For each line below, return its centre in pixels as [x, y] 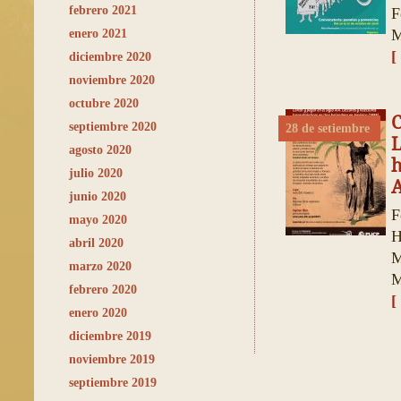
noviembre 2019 [112, 359]
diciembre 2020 [110, 57]
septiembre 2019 [113, 383]
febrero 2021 [103, 10]
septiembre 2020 [113, 127]
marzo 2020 [100, 266]
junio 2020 [98, 196]
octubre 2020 [104, 103]
